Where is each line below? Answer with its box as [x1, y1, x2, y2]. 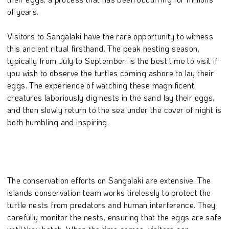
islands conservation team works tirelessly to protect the [7, 187, 211, 198]
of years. [7, 6, 39, 17]
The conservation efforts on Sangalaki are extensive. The [7, 174, 211, 186]
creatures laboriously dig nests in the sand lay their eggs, [7, 91, 215, 103]
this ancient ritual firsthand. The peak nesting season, [7, 42, 199, 54]
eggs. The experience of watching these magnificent [7, 79, 194, 90]
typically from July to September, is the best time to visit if [7, 55, 218, 66]
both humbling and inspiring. [7, 116, 109, 127]
